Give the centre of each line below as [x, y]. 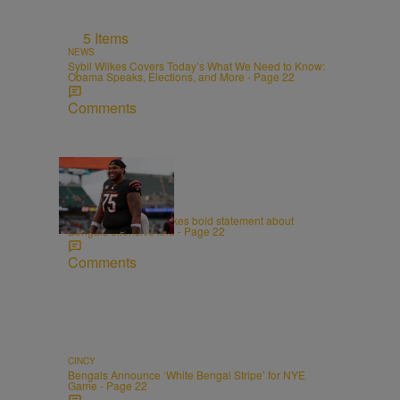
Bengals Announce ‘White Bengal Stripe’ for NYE [187, 374]
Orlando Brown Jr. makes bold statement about [181, 220]
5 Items [106, 37]
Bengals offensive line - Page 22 [146, 230]
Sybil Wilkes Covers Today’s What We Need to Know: [196, 65]
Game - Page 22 [108, 385]
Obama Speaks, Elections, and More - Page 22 [181, 76]
